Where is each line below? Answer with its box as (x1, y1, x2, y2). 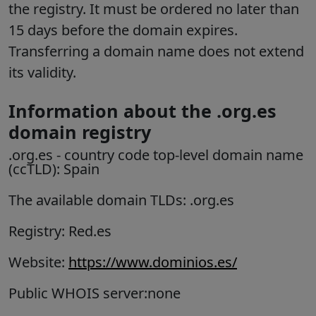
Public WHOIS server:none (8, 284, 181, 303)
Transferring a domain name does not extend (8, 42, 304, 61)
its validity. (8, 63, 80, 83)
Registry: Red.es (8, 221, 111, 241)
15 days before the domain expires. (8, 20, 238, 40)
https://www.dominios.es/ (68, 253, 237, 272)
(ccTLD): (8, 159, 63, 179)
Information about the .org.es (8, 99, 276, 123)
